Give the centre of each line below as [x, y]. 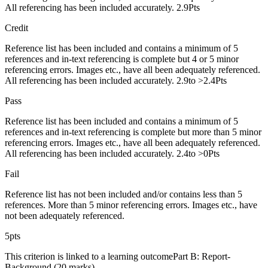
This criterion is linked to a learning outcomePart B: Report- [118, 256]
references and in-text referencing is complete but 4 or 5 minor [122, 59]
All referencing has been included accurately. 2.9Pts [102, 7]
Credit [16, 28]
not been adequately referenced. [65, 215]
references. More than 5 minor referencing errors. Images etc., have [131, 205]
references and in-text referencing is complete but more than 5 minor [133, 132]
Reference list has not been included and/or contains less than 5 [124, 194]
